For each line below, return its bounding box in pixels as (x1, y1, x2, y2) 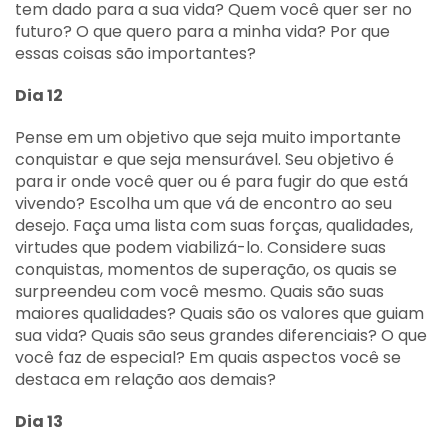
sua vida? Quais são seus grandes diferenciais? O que (15, 324, 427, 347)
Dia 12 (15, 84, 63, 107)
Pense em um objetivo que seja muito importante (15, 126, 401, 149)
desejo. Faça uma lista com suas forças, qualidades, (15, 214, 413, 237)
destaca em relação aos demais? (15, 368, 276, 391)
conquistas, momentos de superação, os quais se (15, 258, 397, 281)
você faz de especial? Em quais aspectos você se (15, 346, 401, 369)
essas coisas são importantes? (15, 42, 256, 65)
